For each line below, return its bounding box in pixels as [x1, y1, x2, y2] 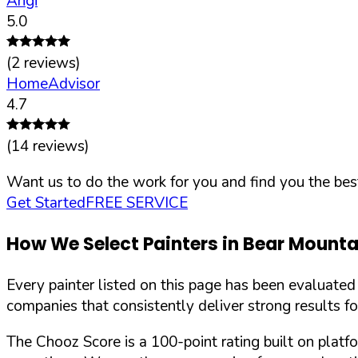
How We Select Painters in [6, 232, 243, 257]
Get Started [6, 192, 86, 213]
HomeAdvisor [6, 73, 100, 94]
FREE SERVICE [86, 192, 188, 213]
